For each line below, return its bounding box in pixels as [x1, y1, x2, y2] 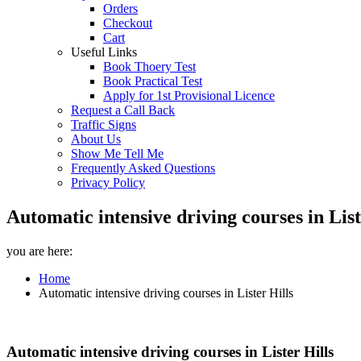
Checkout [103, 16, 152, 30]
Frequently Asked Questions [71, 161, 215, 175]
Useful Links [71, 45, 137, 59]
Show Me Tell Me [71, 147, 164, 160]
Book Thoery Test [103, 60, 196, 73]
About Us [71, 132, 121, 146]
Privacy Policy [71, 176, 145, 189]
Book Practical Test [103, 74, 202, 88]
